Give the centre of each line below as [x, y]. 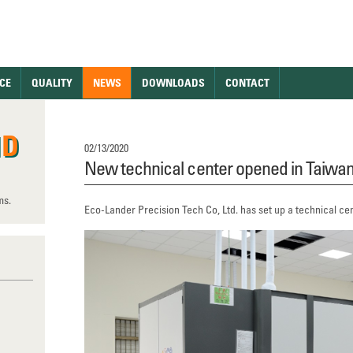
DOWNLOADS [173, 82]
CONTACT [247, 82]
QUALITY [52, 82]
